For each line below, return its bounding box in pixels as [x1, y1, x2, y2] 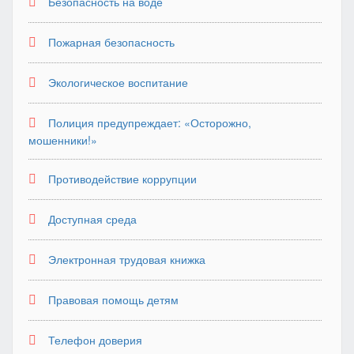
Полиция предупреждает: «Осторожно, [48, 115, 251, 130]
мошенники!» [28, 132, 97, 148]
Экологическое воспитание [48, 74, 188, 90]
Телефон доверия [48, 332, 142, 348]
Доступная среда [48, 211, 137, 227]
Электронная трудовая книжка [48, 251, 205, 267]
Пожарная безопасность [48, 34, 175, 50]
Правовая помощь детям [48, 292, 179, 307]
